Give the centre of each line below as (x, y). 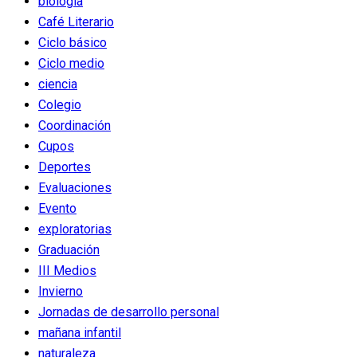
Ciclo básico (73, 42)
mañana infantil (80, 332)
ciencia (58, 84)
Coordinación (75, 125)
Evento (57, 208)
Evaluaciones (75, 187)
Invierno (61, 291)
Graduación (69, 249)
